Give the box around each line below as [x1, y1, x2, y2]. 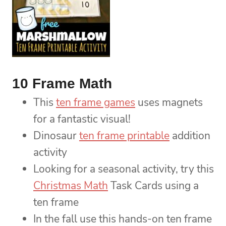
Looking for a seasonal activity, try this [33, 162, 214, 177]
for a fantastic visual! [33, 112, 131, 127]
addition [169, 129, 210, 143]
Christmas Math [33, 179, 108, 193]
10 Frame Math [12, 76, 112, 92]
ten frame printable [79, 129, 169, 143]
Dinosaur [33, 129, 79, 143]
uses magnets [135, 95, 203, 110]
